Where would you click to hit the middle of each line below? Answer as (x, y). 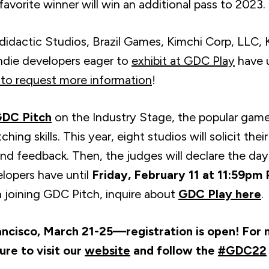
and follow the (174, 250)
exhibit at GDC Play (183, 61)
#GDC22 (242, 250)
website (107, 250)
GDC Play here (220, 194)
